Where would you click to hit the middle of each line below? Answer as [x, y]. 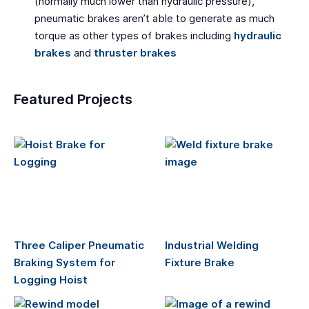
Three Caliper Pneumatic [79, 246]
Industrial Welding [212, 246]
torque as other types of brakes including [134, 36]
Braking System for [64, 263]
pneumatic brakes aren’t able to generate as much [155, 19]
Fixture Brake [200, 263]
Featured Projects [73, 99]
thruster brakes [136, 53]
